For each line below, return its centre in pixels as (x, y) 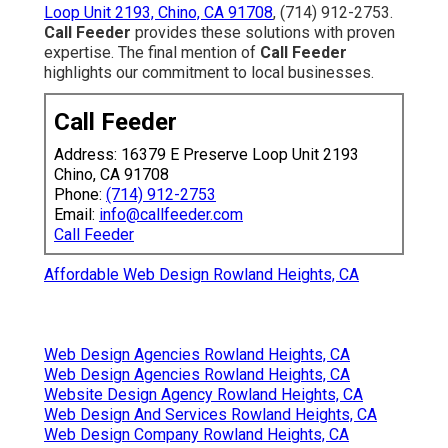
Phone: (80, 195)
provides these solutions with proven (263, 33)
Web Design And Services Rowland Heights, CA (210, 415)
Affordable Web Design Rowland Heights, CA (201, 275)
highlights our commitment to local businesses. (209, 73)
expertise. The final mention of (152, 53)
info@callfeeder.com (171, 215)
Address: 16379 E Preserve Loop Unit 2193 (206, 155)
